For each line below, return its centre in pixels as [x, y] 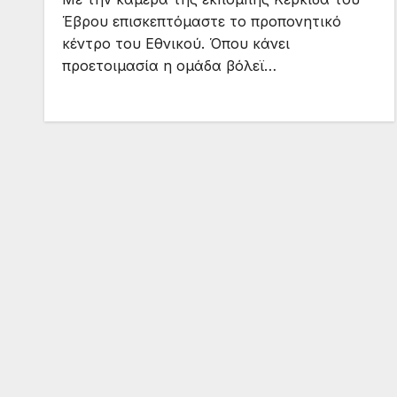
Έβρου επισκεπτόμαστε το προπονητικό [202, 22]
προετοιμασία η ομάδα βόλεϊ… [169, 66]
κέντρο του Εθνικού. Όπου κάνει [176, 44]
